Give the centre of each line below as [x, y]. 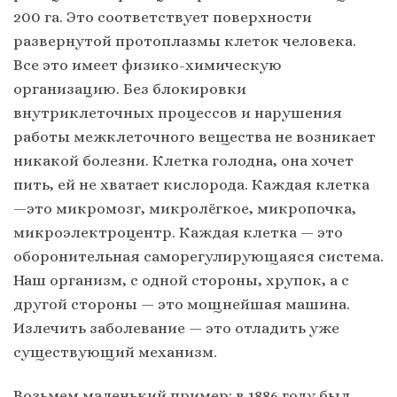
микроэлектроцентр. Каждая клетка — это [178, 233]
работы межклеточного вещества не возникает [195, 137]
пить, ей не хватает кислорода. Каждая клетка [191, 185]
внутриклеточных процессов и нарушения [178, 113]
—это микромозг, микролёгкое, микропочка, [185, 209]
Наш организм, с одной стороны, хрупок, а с [181, 280]
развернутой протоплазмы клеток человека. [185, 41]
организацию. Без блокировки [130, 89]
